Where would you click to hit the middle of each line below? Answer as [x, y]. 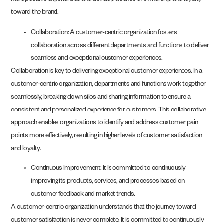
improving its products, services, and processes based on [108, 182]
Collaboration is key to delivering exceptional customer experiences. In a [107, 72]
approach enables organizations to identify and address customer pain [105, 123]
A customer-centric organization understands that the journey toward [104, 208]
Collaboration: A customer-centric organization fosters [104, 33]
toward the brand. [35, 13]
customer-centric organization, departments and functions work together [108, 85]
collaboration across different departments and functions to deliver [120, 46]
